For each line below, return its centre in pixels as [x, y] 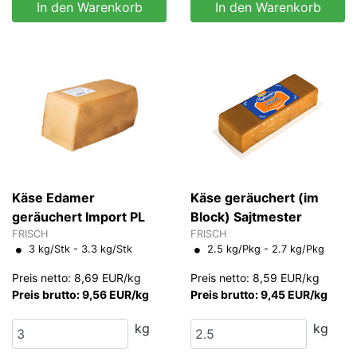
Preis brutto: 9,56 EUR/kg [80, 294]
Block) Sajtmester [246, 216]
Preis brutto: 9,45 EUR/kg [259, 294]
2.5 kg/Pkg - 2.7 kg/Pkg [264, 249]
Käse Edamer [53, 197]
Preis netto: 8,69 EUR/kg [76, 277]
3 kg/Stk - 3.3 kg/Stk [79, 249]
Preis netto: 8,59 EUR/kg [255, 277]
